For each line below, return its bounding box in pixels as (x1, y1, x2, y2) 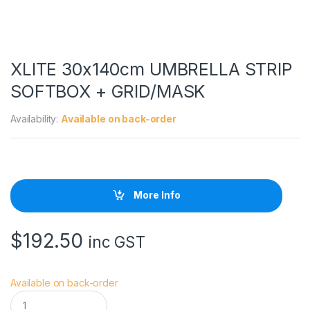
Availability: (10, 112, 62, 125)
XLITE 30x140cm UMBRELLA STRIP (10, 58, 293, 80)
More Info (131, 189, 181, 201)
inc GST (88, 232, 145, 251)
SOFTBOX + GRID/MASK (10, 80, 206, 102)
